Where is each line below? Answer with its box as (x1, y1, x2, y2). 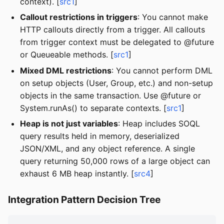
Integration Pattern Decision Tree (8, 193, 160, 205)
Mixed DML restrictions (20, 65, 111, 75)
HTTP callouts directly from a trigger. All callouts (20, 24, 205, 35)
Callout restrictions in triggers (20, 12, 137, 22)
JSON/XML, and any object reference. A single (20, 143, 195, 153)
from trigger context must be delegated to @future (20, 37, 214, 47)
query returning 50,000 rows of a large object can (20, 155, 210, 166)
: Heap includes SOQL (118, 118, 200, 128)
